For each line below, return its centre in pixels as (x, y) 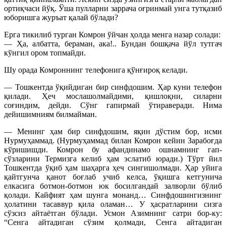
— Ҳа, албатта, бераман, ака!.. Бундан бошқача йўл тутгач (113, 44)
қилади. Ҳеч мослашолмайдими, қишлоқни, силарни (113, 96)
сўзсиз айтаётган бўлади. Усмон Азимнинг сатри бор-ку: (113, 213)
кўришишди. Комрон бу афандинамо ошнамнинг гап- (113, 150)
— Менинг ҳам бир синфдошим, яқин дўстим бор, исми (113, 131)
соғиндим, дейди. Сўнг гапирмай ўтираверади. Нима (113, 105)
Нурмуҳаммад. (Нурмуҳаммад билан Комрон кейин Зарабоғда (113, 140)
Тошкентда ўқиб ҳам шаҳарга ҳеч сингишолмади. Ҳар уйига (113, 168)
